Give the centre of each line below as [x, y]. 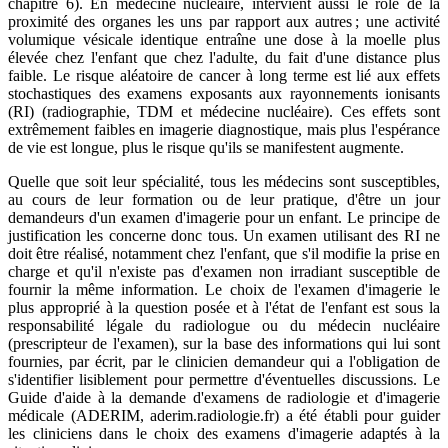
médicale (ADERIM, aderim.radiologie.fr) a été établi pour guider [224, 416]
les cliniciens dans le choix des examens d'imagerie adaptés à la [224, 434]
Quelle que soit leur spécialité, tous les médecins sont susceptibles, [224, 182]
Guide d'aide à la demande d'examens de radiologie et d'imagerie [224, 398]
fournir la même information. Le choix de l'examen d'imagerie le [224, 290]
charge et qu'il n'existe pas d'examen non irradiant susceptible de [224, 272]
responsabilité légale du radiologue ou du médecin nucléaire [224, 326]
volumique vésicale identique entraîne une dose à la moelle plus [224, 40]
